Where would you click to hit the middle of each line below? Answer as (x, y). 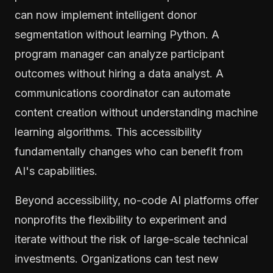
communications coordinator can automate (122, 93)
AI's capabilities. (56, 171)
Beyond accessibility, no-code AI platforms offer (136, 200)
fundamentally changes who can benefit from (129, 151)
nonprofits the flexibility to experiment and (121, 219)
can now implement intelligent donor (106, 15)
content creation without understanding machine (136, 112)
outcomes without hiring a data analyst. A (119, 73)
